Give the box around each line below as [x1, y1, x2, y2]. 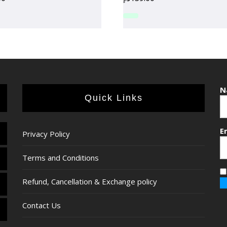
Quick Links [92, 93, 143, 103]
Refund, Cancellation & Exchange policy [22, 176, 157, 187]
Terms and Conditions [22, 153, 99, 163]
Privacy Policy [22, 129, 70, 139]
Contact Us [22, 200, 61, 211]
